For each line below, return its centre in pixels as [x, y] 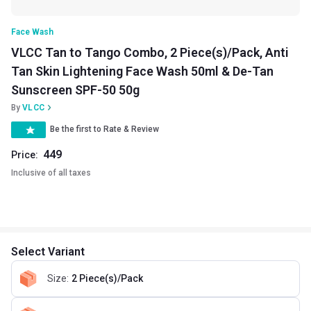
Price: [25, 154]
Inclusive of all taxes [51, 173]
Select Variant [48, 251]
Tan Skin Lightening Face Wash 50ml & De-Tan [142, 71]
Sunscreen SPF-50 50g [75, 90]
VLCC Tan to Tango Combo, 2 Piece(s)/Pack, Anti [150, 52]
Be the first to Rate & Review [104, 129]
